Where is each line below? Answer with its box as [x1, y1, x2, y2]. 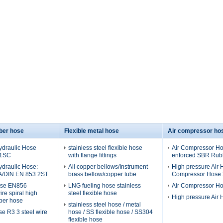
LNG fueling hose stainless [68, 182, 141, 189]
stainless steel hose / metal [68, 201, 141, 208]
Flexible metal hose [64, 127, 119, 134]
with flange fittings [68, 151, 116, 159]
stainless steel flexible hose [68, 144, 142, 151]
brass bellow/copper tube [68, 170, 136, 178]
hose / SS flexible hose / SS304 [68, 208, 153, 216]
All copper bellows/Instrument [68, 163, 148, 170]
